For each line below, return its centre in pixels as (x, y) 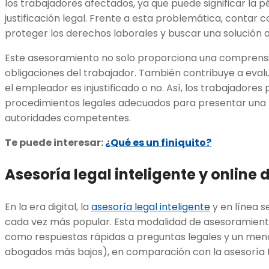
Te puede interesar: (55, 142)
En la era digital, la (48, 207)
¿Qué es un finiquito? (158, 142)
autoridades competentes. (69, 118)
